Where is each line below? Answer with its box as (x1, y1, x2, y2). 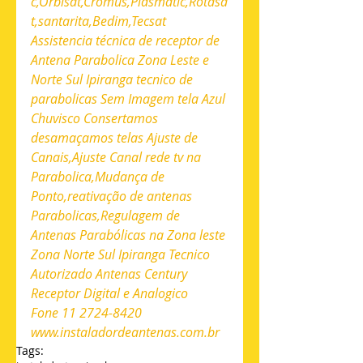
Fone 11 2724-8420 (31, 304, 145, 322)
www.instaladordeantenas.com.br (31, 323, 220, 341)
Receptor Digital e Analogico (31, 284, 191, 302)
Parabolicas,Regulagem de (31, 207, 183, 224)
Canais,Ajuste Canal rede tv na (31, 148, 204, 166)
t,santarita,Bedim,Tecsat (31, 12, 169, 30)
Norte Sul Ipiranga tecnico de (31, 70, 196, 88)
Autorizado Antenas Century (31, 265, 190, 283)
